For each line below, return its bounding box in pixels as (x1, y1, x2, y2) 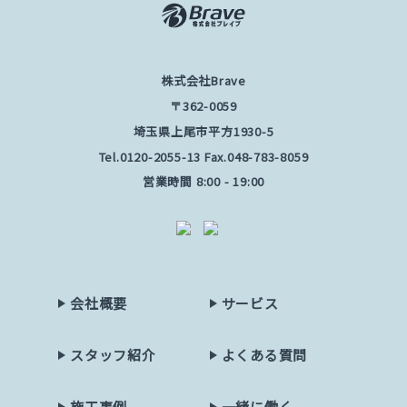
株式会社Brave (160, 72, 247, 90)
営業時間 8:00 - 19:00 (142, 173, 265, 191)
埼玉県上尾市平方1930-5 (133, 122, 274, 140)
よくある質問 (221, 345, 308, 365)
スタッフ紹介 (70, 345, 156, 365)
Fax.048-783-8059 (201, 147, 309, 165)
